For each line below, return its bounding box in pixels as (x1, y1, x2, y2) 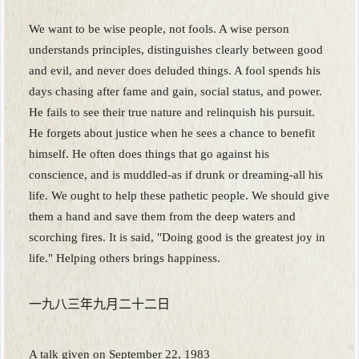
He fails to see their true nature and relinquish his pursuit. (29, 106, 315, 119)
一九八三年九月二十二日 (29, 297, 170, 312)
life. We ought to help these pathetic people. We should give (29, 189, 329, 203)
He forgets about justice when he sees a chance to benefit (29, 127, 315, 140)
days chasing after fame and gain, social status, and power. (29, 85, 322, 99)
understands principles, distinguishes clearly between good (29, 43, 323, 57)
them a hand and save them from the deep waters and (29, 210, 296, 224)
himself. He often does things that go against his (29, 147, 269, 161)
